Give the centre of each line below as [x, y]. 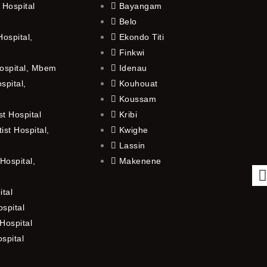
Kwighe [133, 130]
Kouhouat [138, 83]
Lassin [132, 145]
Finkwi [132, 52]
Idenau [133, 68]
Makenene [140, 161]
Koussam [138, 99]
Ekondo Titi [142, 37]
